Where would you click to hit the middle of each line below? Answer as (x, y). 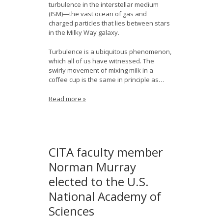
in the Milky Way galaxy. (84, 32)
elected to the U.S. (99, 181)
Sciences (71, 211)
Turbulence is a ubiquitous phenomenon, (110, 52)
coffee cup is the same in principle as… (106, 80)
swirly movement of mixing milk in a (101, 70)
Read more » (67, 99)
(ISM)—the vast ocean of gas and (98, 14)
